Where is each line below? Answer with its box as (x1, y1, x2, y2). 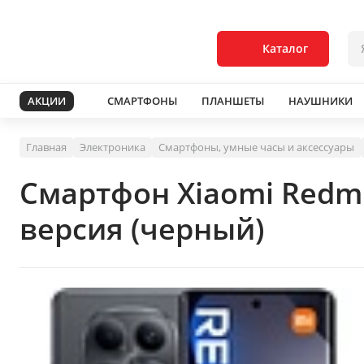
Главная (26, 140, 67, 154)
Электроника (80, 140, 145, 154)
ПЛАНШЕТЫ (201, 93, 264, 108)
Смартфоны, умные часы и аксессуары (158, 140, 354, 154)
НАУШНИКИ (288, 93, 353, 108)
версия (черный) (19, 209, 264, 249)
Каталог (262, 41, 308, 56)
